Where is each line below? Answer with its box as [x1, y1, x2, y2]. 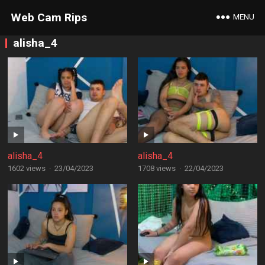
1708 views [137, 164, 176, 173]
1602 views [7, 164, 46, 173]
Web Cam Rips [10, 11, 87, 24]
